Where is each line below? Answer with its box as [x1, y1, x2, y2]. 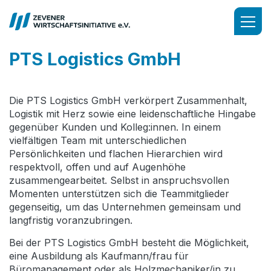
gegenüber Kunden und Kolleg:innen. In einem [9, 121, 221, 133]
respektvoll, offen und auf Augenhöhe [9, 161, 186, 173]
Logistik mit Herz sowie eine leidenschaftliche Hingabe [9, 108, 256, 120]
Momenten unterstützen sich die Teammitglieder [9, 188, 229, 200]
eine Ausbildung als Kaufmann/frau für [9, 250, 189, 262]
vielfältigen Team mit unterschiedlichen [9, 134, 186, 146]
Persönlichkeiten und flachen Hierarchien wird [9, 148, 223, 160]
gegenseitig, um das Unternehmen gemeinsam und [9, 201, 241, 213]
